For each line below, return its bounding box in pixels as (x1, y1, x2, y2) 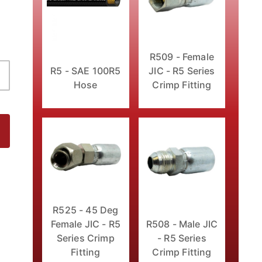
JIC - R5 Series (149, 65, 215, 77)
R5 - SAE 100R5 (50, 65, 121, 77)
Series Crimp (56, 232, 115, 244)
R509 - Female (149, 51, 214, 63)
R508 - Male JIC (146, 218, 218, 230)
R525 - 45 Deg (53, 204, 119, 216)
